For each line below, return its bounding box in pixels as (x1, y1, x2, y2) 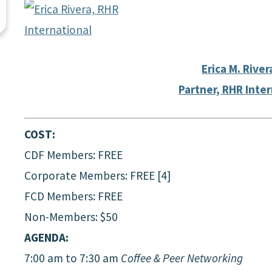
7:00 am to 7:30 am (24, 251, 121, 266)
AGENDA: (24, 230, 69, 245)
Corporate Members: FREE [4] (24, 168, 171, 183)
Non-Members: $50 (24, 209, 118, 225)
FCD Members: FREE (24, 189, 123, 204)
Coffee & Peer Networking (120, 251, 243, 266)
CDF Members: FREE (24, 148, 123, 163)
